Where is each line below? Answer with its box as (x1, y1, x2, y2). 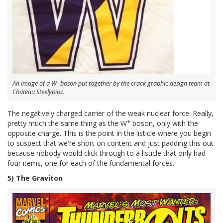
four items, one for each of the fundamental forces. (7, 158, 174, 168)
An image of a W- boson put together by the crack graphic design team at (12, 79, 210, 88)
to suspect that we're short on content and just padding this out (7, 138, 214, 148)
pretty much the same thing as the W (7, 118, 127, 128)
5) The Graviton (7, 173, 63, 183)
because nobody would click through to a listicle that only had (7, 148, 206, 158)
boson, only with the (130, 118, 198, 128)
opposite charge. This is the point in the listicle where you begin (7, 128, 211, 138)
